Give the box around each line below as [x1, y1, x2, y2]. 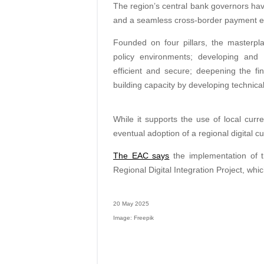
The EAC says [113, 151, 170, 161]
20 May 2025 [113, 200, 149, 207]
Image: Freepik [113, 214, 154, 222]
